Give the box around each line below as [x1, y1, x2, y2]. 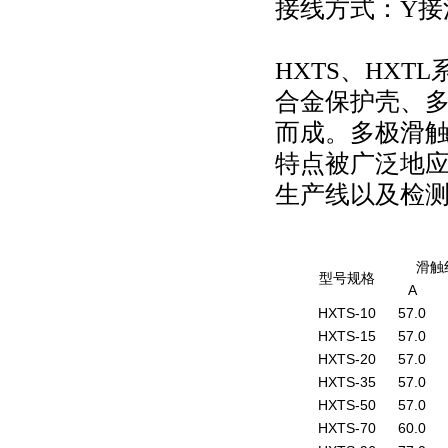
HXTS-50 [317, 397, 376, 413]
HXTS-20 [317, 351, 376, 367]
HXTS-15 [317, 328, 376, 344]
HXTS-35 [317, 374, 376, 390]
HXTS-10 [317, 305, 376, 321]
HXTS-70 [317, 420, 376, 436]
